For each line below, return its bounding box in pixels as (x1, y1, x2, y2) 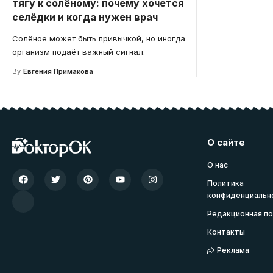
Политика (207, 178, 244, 188)
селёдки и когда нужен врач (12, 10, 158, 23)
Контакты (207, 227, 245, 236)
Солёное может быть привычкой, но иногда (12, 33, 185, 43)
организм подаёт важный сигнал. (12, 46, 145, 57)
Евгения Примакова (23, 66, 93, 76)
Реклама (217, 245, 250, 255)
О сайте (207, 136, 245, 148)
